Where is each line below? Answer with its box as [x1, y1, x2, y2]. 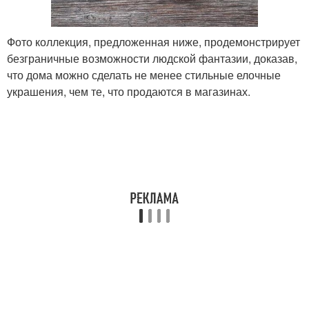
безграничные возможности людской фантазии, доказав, [7, 50, 297, 66]
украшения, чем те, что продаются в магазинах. [7, 83, 250, 99]
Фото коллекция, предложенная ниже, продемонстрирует [7, 33, 300, 50]
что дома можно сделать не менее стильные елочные [7, 66, 281, 83]
